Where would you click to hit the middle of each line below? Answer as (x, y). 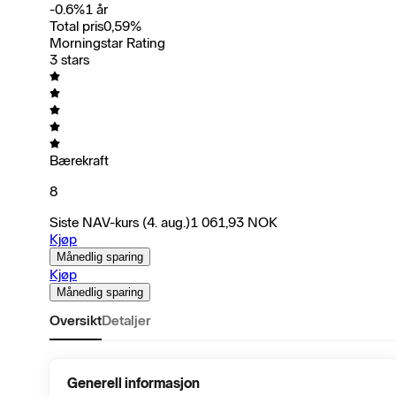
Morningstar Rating (107, 42)
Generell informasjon (133, 383)
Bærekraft (79, 160)
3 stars (69, 59)
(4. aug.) (166, 222)
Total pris (76, 26)
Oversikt (76, 320)
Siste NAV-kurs (94, 222)
